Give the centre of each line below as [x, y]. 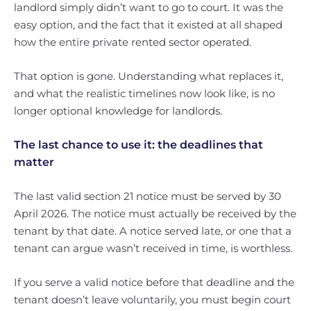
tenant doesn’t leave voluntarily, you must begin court [152, 300]
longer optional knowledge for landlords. [118, 111]
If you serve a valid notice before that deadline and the [154, 282]
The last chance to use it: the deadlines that [138, 145]
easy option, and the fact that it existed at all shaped [148, 25]
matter [34, 162]
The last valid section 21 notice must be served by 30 [148, 196]
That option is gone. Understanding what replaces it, [149, 76]
